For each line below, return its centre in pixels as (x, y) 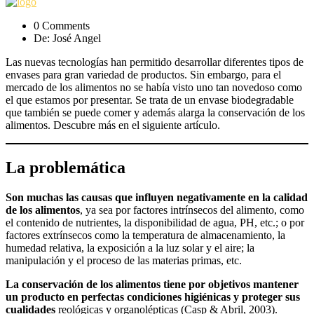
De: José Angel (67, 38)
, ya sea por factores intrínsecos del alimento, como (192, 210)
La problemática (66, 167)
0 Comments (62, 26)
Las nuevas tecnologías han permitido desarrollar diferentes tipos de (155, 62)
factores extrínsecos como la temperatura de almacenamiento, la (145, 235)
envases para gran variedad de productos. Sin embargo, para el (143, 75)
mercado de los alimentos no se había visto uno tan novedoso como (154, 87)
